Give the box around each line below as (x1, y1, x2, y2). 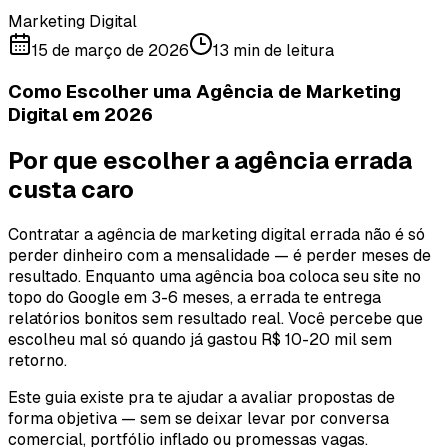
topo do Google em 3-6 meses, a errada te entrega (8, 287, 381, 307)
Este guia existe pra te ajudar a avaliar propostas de (8, 387, 395, 407)
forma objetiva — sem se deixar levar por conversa (8, 408, 389, 428)
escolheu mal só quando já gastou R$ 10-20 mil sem (8, 329, 392, 349)
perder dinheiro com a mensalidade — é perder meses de (8, 245, 431, 265)
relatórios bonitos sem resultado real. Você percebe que (8, 308, 423, 328)
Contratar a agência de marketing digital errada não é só (8, 224, 425, 244)
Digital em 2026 (8, 103, 153, 125)
